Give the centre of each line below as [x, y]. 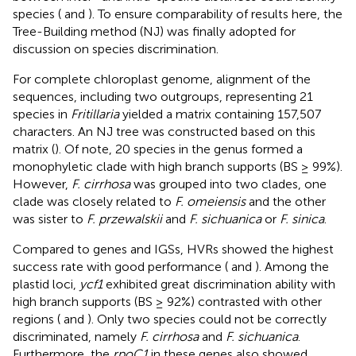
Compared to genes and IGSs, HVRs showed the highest [173, 249]
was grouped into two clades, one [228, 184]
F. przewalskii [124, 219]
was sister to [50, 219]
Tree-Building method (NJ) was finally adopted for [154, 31]
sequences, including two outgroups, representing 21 [163, 96]
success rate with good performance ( [120, 266]
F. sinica [302, 219]
